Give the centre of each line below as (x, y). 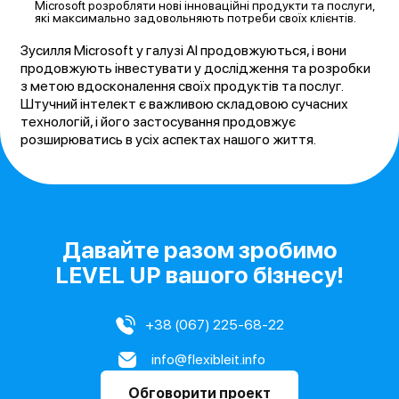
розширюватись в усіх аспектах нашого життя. (169, 140)
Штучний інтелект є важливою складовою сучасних (185, 104)
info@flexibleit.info (208, 360)
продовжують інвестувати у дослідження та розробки (196, 69)
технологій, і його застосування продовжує (159, 122)
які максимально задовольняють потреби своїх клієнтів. (196, 18)
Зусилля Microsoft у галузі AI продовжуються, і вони (184, 51)
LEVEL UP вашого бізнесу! (199, 275)
